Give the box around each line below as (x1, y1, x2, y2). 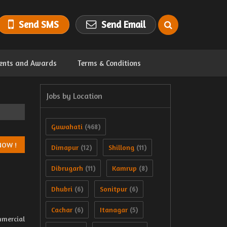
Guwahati (51, 122, 83, 131)
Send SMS (19, 19, 59, 30)
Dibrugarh (51, 164, 83, 172)
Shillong (108, 143, 134, 152)
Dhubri (51, 184, 72, 193)
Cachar (51, 205, 72, 214)
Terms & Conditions (78, 58, 141, 68)
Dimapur (51, 143, 79, 152)
